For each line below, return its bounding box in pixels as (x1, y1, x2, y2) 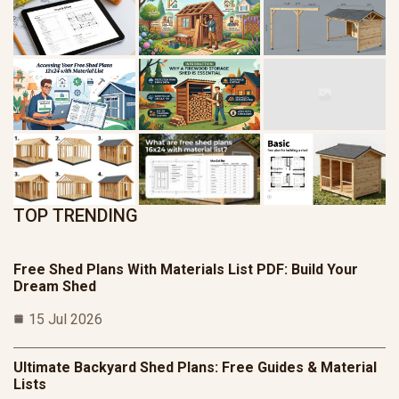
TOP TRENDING (13, 205, 138, 227)
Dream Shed (13, 278, 96, 296)
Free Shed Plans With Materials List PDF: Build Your (13, 261, 358, 279)
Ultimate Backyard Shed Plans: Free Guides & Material (13, 359, 377, 377)
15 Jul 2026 (28, 311, 102, 329)
